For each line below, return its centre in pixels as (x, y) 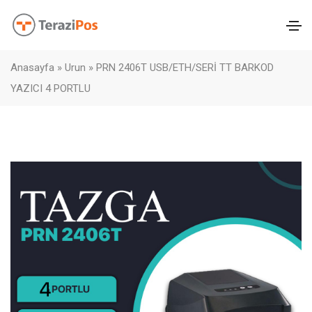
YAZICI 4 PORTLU (50, 88)
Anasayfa (32, 68)
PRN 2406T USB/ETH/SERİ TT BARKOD (185, 68)
